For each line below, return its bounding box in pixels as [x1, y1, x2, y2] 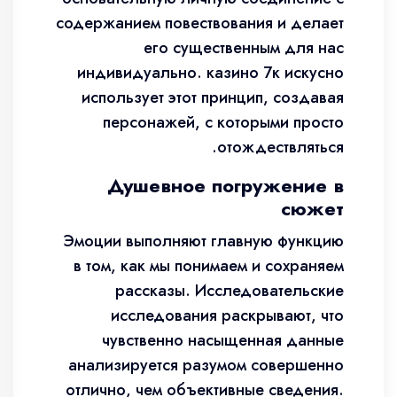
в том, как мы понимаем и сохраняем [74, 254, 344, 277]
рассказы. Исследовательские [115, 279, 344, 302]
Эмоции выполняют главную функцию [63, 230, 344, 253]
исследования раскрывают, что [111, 304, 344, 327]
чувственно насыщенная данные [102, 329, 344, 352]
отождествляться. [217, 136, 344, 159]
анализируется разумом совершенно [68, 354, 344, 377]
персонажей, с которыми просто [103, 111, 344, 134]
